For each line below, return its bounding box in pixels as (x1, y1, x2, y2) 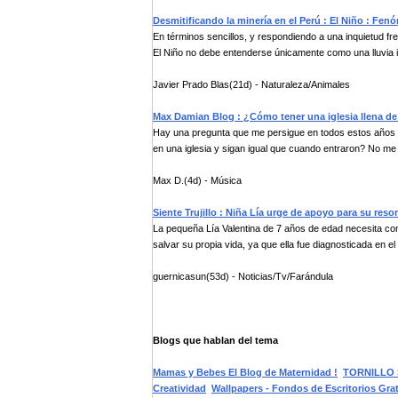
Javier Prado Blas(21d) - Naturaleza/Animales (153, 79, 350, 90)
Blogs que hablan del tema (153, 335, 278, 346)
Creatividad (153, 383, 206, 394)
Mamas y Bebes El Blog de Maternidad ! (153, 367, 338, 378)
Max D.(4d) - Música (153, 175, 242, 186)
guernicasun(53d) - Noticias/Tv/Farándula (153, 271, 333, 282)
